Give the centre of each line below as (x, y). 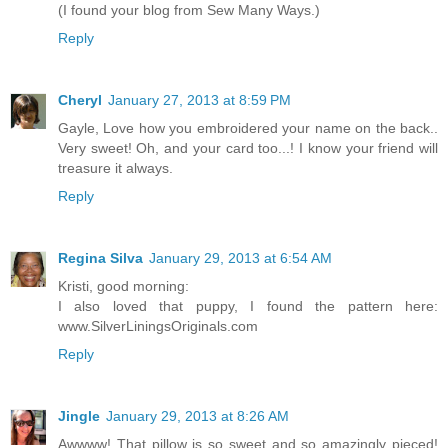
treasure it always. (115, 167)
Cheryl (80, 99)
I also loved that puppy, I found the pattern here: (248, 305)
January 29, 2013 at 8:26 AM (197, 415)
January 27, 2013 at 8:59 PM (199, 99)
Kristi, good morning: (123, 285)
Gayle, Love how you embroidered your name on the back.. (248, 127)
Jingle (79, 415)
